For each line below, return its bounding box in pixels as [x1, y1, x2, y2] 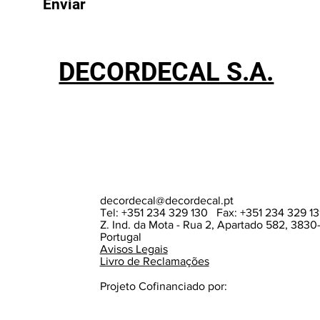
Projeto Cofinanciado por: [99, 280, 227, 293]
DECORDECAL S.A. [59, 57, 274, 88]
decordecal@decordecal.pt [99, 194, 234, 207]
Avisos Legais [99, 243, 168, 256]
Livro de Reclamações [99, 255, 209, 268]
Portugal [99, 231, 141, 244]
